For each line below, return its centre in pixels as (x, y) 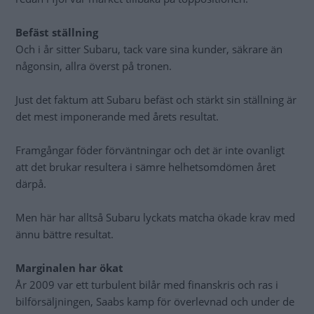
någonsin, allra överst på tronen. (94, 66)
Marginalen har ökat (69, 268)
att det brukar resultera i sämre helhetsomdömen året (145, 167)
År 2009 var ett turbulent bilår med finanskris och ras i (147, 285)
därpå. (31, 184)
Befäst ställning (57, 33)
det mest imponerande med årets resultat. (117, 117)
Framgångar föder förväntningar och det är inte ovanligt (150, 150)
